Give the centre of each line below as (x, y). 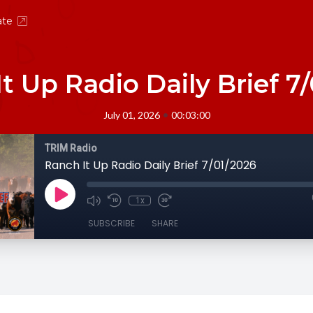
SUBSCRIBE (111, 223)
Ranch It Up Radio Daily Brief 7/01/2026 (151, 165)
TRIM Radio (71, 148)
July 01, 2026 (131, 115)
